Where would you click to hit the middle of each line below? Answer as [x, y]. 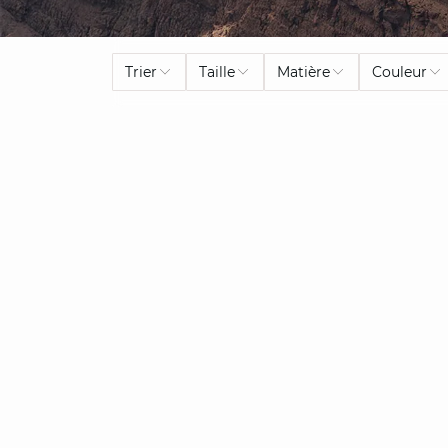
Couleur [400, 72]
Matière [304, 72]
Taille [217, 72]
